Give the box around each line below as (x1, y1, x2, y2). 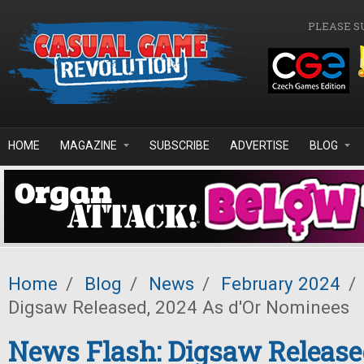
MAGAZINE (60, 139, 117, 152)
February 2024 (221, 273, 340, 294)
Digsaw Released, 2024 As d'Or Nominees (8, 297, 349, 318)
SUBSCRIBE (149, 139, 210, 152)
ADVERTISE (230, 139, 289, 152)
